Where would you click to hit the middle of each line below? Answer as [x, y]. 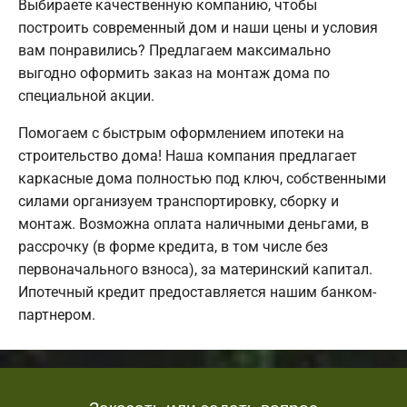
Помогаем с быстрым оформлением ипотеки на [181, 133]
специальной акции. [86, 95]
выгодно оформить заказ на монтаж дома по [174, 73]
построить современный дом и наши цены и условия [198, 27]
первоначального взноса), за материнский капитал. [195, 269]
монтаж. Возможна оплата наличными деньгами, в [194, 223]
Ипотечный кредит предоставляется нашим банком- [197, 292]
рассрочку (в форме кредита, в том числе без [173, 246]
